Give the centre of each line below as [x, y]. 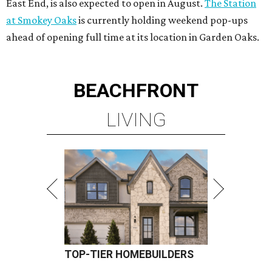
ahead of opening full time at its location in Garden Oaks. [133, 37]
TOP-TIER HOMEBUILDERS [129, 255]
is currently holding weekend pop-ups [162, 20]
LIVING [136, 120]
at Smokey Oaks [41, 20]
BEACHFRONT [136, 91]
